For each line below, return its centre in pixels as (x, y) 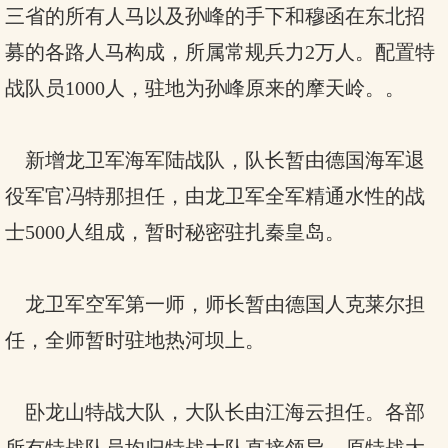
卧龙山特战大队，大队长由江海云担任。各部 (215, 412)
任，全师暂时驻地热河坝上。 (135, 340)
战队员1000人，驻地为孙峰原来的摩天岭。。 (205, 88)
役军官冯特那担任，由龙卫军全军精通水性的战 (215, 196)
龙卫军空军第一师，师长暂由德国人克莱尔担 (215, 304)
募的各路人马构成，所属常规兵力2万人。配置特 (220, 52)
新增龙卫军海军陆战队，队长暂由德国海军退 (215, 160)
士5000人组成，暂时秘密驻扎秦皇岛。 (175, 232)
